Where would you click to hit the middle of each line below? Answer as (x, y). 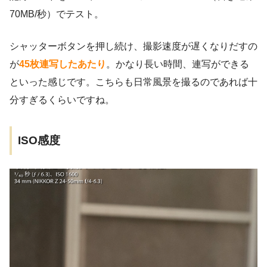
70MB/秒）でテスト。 (57, 14)
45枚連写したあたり (63, 64)
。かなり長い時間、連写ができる (178, 64)
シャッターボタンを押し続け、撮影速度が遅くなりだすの (133, 46)
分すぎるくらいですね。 (62, 100)
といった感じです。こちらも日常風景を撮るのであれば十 (133, 82)
